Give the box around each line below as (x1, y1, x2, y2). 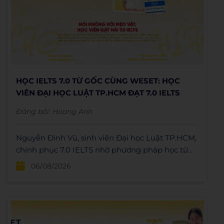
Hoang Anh (52, 107, 92, 116)
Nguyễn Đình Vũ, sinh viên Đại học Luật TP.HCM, (16, 133, 196, 142)
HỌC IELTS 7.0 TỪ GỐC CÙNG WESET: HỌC (16, 76, 180, 85)
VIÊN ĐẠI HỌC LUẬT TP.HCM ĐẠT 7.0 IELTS (16, 88, 180, 97)
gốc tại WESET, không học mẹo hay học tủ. (16, 157, 175, 166)
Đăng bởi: (16, 107, 50, 116)
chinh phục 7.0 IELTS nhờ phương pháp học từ (16, 145, 188, 154)
